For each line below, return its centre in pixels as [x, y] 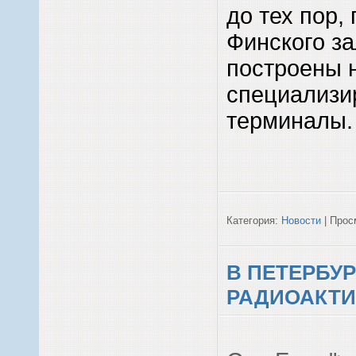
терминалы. [290, 120]
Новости [301, 220]
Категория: [254, 220]
